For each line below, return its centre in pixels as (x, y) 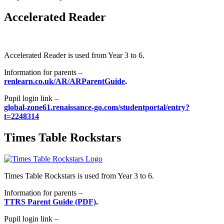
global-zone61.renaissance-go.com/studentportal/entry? (97, 107)
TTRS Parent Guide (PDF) (50, 202)
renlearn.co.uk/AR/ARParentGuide (64, 81)
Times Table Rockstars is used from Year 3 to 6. (79, 176)
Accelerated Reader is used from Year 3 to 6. (74, 55)
